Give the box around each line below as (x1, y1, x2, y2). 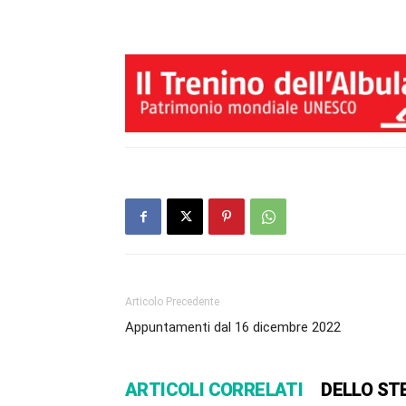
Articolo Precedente (125, 295, 219, 309)
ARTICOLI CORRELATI (125, 379, 304, 401)
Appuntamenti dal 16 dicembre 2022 (125, 319, 341, 336)
